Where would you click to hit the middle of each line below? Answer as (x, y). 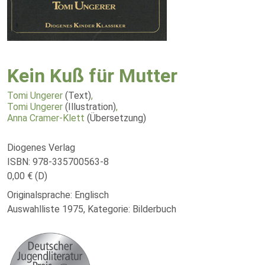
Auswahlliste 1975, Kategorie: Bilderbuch (92, 209)
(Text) (78, 96)
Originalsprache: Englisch (58, 195)
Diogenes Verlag (41, 148)
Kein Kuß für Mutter (92, 76)
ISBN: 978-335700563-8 (58, 162)
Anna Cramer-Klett (46, 118)
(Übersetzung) (117, 118)
